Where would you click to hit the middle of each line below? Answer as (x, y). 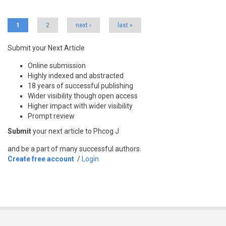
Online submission (57, 65)
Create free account (41, 159)
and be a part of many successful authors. (74, 149)
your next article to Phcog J (75, 131)
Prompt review (51, 116)
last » (125, 25)
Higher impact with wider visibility (80, 106)
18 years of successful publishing (80, 86)
